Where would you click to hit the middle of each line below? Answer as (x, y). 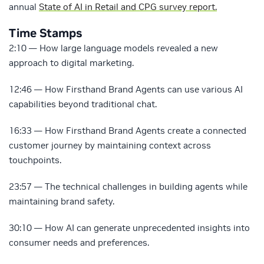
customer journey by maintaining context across (110, 145)
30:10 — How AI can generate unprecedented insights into (129, 227)
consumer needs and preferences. (79, 242)
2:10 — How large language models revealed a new (113, 48)
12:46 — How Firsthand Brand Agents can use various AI (126, 89)
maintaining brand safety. (62, 201)
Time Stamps (45, 33)
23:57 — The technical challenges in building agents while (128, 186)
